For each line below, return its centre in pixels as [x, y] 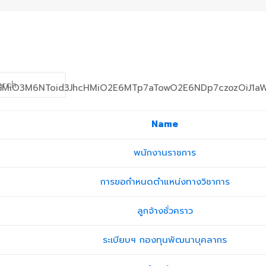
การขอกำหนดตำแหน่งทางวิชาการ [165, 182]
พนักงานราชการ [165, 153]
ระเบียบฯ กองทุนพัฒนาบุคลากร [165, 240]
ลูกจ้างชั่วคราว [165, 211]
